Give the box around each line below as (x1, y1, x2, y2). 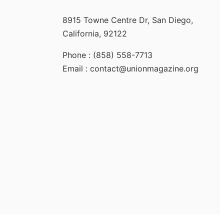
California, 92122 (62, 28, 127, 39)
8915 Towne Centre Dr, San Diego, (62, 15, 193, 25)
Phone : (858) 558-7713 (62, 50, 152, 60)
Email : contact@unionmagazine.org (62, 63, 198, 74)
